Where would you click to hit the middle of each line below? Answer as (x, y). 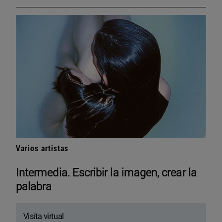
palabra (34, 186)
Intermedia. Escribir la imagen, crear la (106, 172)
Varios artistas (42, 148)
